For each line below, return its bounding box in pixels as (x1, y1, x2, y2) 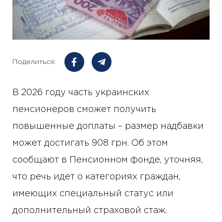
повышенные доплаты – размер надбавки (12, 122, 204, 131)
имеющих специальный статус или (12, 190, 173, 198)
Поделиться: (12, 58, 55, 65)
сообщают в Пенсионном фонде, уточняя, (12, 156, 203, 165)
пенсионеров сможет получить (12, 106, 156, 114)
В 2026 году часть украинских (12, 89, 149, 97)
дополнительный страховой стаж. (12, 207, 167, 215)
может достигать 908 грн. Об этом (12, 139, 168, 148)
